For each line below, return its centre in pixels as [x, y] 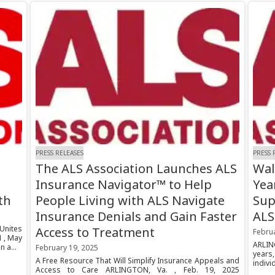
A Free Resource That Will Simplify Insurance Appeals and [137, 261]
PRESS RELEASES [59, 153]
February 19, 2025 [67, 248]
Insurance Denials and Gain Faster [136, 217]
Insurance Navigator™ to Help [123, 185]
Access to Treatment [95, 233]
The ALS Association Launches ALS [136, 169]
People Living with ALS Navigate [130, 201]
